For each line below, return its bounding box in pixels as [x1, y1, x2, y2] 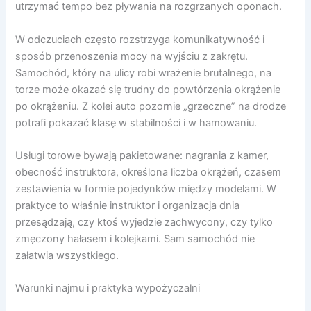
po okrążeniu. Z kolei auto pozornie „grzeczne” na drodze [15, 99, 287, 112]
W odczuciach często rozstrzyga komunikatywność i [15, 33, 265, 46]
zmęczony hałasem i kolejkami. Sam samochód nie [15, 232, 255, 245]
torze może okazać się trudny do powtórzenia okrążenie [15, 83, 281, 96]
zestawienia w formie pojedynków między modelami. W [15, 182, 277, 195]
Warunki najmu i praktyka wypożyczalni [15, 282, 201, 295]
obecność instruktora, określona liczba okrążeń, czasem [15, 165, 282, 178]
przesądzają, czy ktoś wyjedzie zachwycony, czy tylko [15, 215, 274, 228]
